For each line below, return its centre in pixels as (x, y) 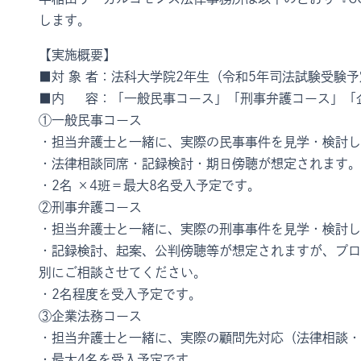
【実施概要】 (77, 55)
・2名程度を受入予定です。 (120, 295)
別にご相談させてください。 (122, 273)
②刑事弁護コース (90, 207)
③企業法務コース (90, 316)
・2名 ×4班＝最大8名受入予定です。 (149, 186)
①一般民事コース (90, 120)
